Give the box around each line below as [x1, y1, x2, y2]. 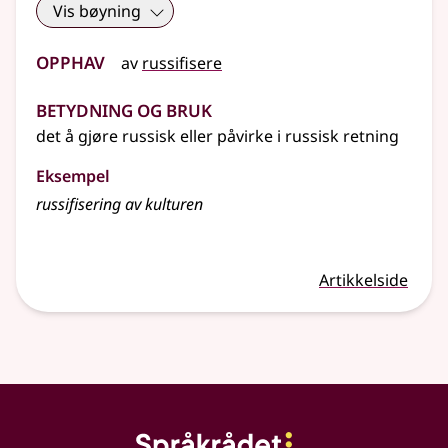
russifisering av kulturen [36, 193, 203, 216]
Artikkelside [319, 269, 408, 292]
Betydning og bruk [36, 91, 212, 125]
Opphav [36, 43, 105, 77]
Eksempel [36, 165, 110, 188]
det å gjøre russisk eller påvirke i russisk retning [36, 125, 399, 148]
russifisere [142, 52, 222, 75]
